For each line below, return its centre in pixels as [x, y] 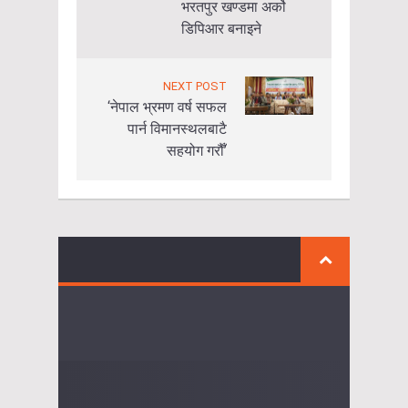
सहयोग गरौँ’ [197, 150]
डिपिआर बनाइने [221, 28]
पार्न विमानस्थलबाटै [177, 128]
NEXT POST [195, 86]
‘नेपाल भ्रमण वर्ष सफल [167, 107]
